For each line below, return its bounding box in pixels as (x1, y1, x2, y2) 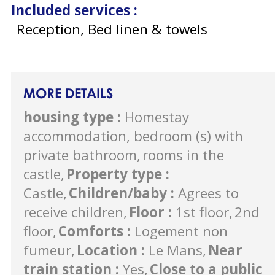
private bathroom (23, 145, 137, 165)
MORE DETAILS (23, 84, 113, 101)
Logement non (134, 221, 228, 241)
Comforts (58, 221, 127, 241)
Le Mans (149, 240, 203, 260)
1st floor (176, 202, 229, 222)
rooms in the (142, 145, 224, 165)
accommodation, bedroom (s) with (23, 126, 243, 145)
